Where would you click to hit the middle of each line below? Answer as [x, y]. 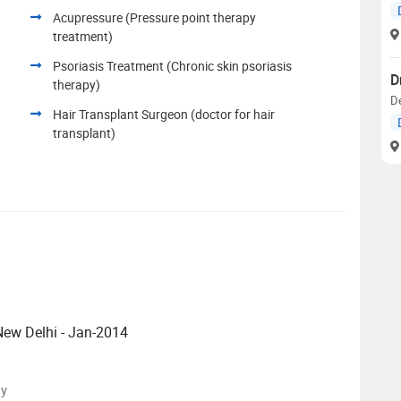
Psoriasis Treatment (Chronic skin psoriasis [172, 65]
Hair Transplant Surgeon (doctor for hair [164, 114]
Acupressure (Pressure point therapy [154, 17]
